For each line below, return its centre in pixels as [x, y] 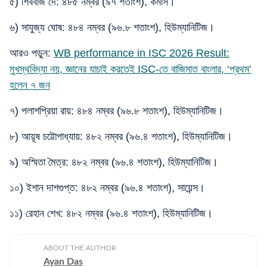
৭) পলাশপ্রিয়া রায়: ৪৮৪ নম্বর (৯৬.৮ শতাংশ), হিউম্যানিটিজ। [117, 111]
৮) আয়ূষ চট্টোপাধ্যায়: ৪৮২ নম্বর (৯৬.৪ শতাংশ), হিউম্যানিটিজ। [121, 136]
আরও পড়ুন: [32, 53]
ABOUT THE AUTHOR [80, 248]
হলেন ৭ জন [30, 85]
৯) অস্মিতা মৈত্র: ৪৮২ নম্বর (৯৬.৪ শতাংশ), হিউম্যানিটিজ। [114, 162]
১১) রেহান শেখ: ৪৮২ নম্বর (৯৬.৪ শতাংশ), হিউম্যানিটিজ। [111, 213]
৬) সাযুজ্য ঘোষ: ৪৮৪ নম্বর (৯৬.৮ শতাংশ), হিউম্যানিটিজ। [112, 27]
